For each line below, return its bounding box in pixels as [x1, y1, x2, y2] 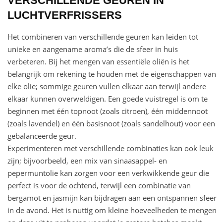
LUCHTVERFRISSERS [7, 9, 122, 22]
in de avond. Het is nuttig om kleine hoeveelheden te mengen [7, 205, 217, 216]
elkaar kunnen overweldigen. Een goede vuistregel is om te [7, 94, 208, 104]
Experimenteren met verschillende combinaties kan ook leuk [7, 143, 214, 154]
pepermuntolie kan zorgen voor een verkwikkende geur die [7, 168, 209, 178]
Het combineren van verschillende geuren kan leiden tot [7, 32, 198, 42]
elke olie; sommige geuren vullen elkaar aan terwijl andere [7, 81, 206, 92]
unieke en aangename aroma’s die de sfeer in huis [7, 44, 178, 55]
